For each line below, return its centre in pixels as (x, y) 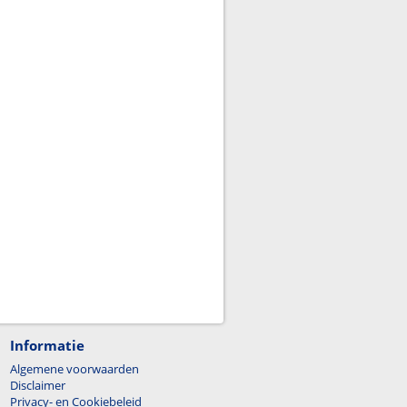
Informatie (47, 345)
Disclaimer (38, 385)
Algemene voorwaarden (74, 369)
